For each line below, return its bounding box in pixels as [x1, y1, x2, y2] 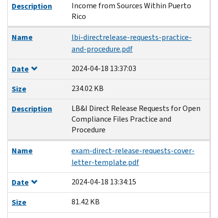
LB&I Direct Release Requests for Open [71, 103, 200, 113]
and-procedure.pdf [71, 43, 133, 54]
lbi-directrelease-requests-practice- [71, 32, 192, 42]
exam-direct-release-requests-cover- [71, 145, 195, 156]
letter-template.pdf [71, 157, 139, 167]
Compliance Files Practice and [71, 113, 171, 124]
